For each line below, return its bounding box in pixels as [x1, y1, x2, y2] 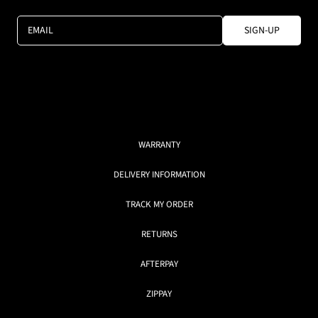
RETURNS [141, 228, 177, 241]
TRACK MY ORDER [125, 198, 193, 212]
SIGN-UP [244, 23, 280, 38]
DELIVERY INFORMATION [113, 168, 205, 182]
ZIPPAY [146, 287, 172, 301]
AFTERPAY [140, 258, 178, 271]
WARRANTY [138, 138, 180, 152]
